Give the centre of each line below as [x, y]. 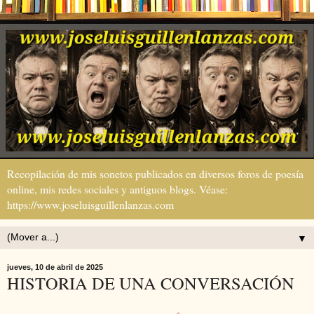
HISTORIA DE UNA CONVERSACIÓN [151, 283]
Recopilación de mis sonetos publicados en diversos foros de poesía [155, 174]
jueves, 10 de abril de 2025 [55, 267]
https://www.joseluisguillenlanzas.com [90, 205]
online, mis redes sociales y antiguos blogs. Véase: [117, 189]
